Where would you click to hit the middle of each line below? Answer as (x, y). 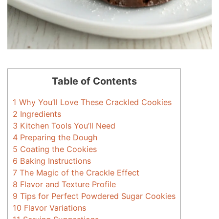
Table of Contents (94, 81)
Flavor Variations (54, 208)
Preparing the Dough (58, 137)
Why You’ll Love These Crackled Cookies (94, 102)
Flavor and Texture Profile (67, 184)
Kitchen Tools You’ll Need (67, 125)
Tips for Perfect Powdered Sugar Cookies (97, 196)
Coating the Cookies (57, 149)
